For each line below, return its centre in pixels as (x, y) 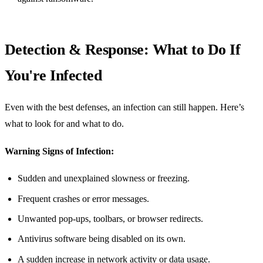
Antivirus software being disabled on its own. (102, 239)
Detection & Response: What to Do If (123, 49)
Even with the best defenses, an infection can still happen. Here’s (124, 107)
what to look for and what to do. (64, 124)
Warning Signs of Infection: (59, 151)
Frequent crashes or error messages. (84, 198)
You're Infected (53, 75)
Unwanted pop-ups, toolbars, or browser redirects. (111, 218)
